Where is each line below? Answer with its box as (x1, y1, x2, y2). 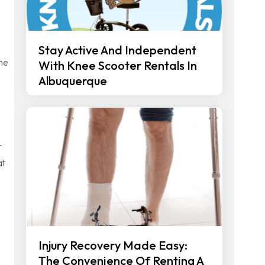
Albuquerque (38, 73, 107, 88)
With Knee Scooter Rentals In (38, 58, 197, 73)
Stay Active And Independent (38, 43, 196, 57)
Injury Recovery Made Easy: (38, 238, 188, 253)
